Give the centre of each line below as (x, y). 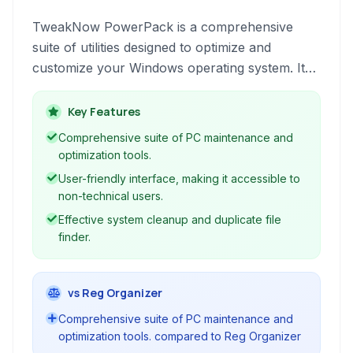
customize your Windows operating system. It (169, 68)
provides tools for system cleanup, (136, 88)
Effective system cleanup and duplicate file (170, 219)
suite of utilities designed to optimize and (152, 47)
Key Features (104, 111)
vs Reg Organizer (115, 293)
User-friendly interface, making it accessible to (179, 178)
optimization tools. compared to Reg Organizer (180, 336)
